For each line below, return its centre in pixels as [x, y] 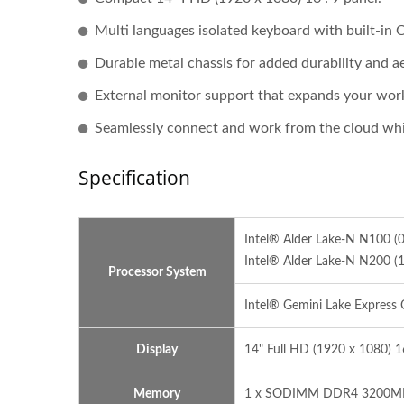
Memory [157, 394]
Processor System [157, 272]
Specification [134, 177]
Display [157, 349]
